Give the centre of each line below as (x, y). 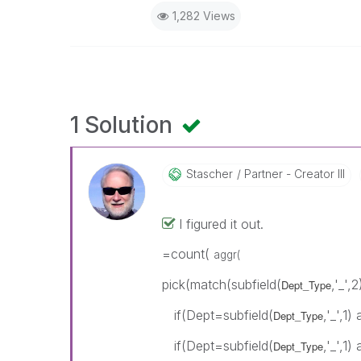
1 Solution (124, 125)
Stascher (210, 174)
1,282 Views (203, 16)
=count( (188, 254)
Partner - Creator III (293, 174)
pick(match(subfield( (222, 284)
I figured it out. (222, 224)
